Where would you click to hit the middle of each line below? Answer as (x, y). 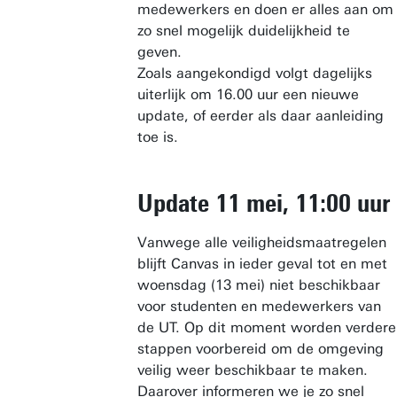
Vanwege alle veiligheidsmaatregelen (262, 242)
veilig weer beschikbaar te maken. (253, 370)
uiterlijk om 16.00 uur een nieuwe (248, 94)
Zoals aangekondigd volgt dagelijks (255, 73)
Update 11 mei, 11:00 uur (264, 203)
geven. (160, 52)
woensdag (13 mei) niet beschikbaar (259, 285)
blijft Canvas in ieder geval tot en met (262, 264)
